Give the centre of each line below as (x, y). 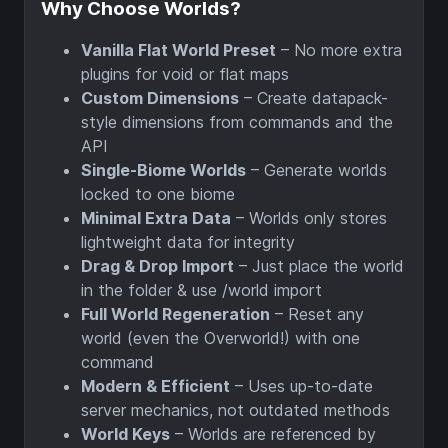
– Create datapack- (313, 97)
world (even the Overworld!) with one (220, 337)
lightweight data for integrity (188, 241)
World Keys (125, 433)
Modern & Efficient (155, 385)
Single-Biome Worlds (163, 169)
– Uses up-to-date (301, 385)
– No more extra (339, 49)
